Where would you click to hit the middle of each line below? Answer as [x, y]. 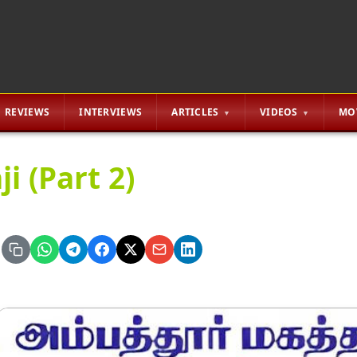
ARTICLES [195, 112]
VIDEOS [279, 112]
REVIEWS [27, 112]
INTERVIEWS [111, 112]
